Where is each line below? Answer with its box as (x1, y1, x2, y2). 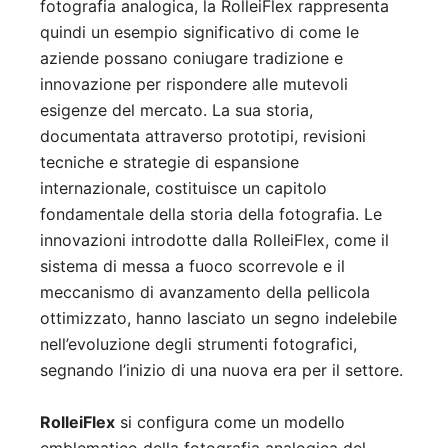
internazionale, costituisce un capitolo (40, 178, 327, 199)
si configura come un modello (115, 412, 345, 433)
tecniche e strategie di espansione (40, 152, 299, 173)
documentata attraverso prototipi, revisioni (40, 126, 366, 147)
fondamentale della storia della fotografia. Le (40, 204, 382, 225)
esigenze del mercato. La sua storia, (40, 100, 313, 121)
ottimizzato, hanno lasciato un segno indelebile (40, 308, 397, 329)
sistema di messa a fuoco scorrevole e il (40, 256, 345, 277)
